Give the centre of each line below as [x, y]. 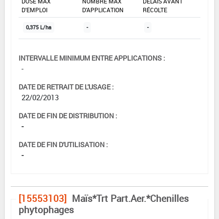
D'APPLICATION [103, 10]
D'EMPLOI [34, 10]
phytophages [46, 210]
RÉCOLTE [155, 10]
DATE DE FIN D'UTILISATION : [63, 145]
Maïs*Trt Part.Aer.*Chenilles [130, 199]
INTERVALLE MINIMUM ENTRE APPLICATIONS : [92, 58]
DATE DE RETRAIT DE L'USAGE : [66, 87]
